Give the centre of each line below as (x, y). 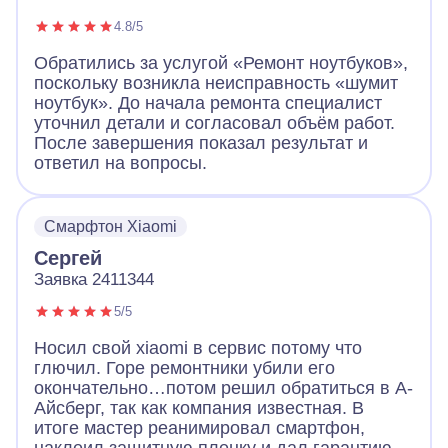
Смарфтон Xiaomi (110, 227)
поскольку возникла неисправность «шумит (216, 83)
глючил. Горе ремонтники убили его (184, 368)
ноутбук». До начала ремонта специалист (208, 103)
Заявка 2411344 (94, 280)
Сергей (68, 258)
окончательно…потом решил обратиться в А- (223, 388)
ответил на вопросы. (120, 163)
